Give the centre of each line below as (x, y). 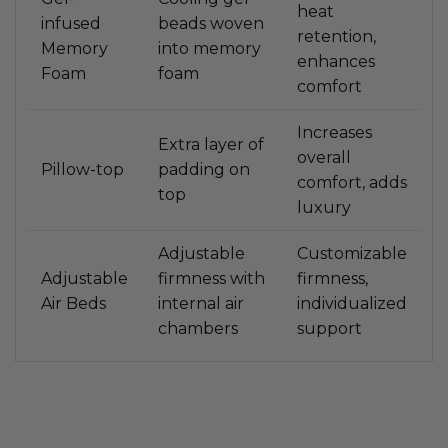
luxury (324, 208)
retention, (336, 37)
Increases (334, 133)
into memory (209, 49)
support (329, 329)
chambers (198, 329)
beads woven (211, 24)
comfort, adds (352, 183)
